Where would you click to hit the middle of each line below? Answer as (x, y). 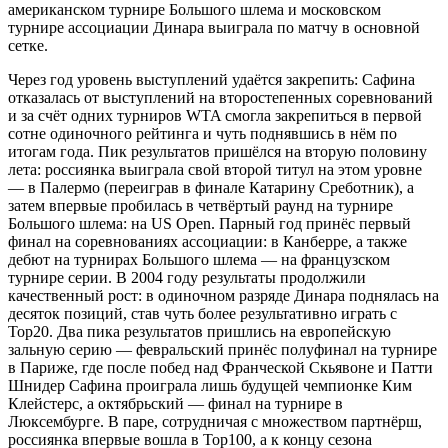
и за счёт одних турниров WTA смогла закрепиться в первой (215, 115)
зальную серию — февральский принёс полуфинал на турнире (222, 349)
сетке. (28, 45)
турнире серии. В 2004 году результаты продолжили (187, 277)
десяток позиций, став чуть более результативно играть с (202, 313)
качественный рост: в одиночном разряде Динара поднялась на (223, 295)
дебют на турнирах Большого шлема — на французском (199, 259)
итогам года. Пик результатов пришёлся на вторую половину (217, 151)
